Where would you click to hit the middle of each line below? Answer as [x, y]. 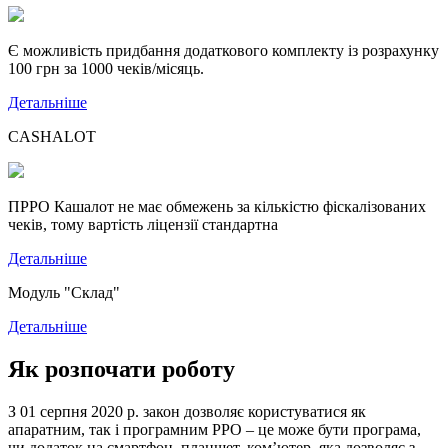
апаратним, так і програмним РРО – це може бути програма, [214, 429]
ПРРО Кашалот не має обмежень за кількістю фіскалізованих [217, 206]
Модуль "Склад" [64, 292]
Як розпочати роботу [121, 368]
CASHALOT [52, 136]
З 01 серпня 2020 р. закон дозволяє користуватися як [187, 411]
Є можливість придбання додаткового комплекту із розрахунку [223, 50]
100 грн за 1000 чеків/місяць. [106, 68]
